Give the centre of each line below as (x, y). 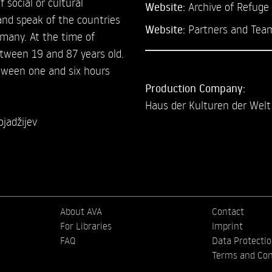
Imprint (227, 226)
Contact (228, 211)
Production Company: (195, 88)
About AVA (81, 211)
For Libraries (86, 226)
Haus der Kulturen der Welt (208, 104)
